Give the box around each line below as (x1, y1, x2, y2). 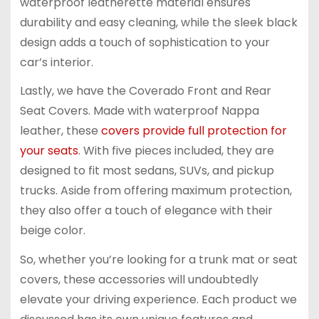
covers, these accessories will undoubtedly (19, 271, 258, 288)
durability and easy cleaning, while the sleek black (19, 14, 298, 31)
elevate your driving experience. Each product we (19, 291, 297, 308)
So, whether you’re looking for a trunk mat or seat (19, 251, 298, 268)
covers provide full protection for (100, 122, 287, 140)
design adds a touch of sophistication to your (19, 33, 270, 51)
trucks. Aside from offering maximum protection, (19, 182, 292, 199)
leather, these (19, 122, 101, 140)
